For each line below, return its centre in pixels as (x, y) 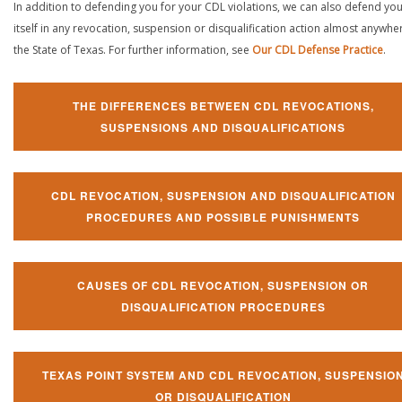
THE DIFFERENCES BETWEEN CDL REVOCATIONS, (223, 105)
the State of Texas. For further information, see (133, 49)
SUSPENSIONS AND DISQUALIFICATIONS (223, 127)
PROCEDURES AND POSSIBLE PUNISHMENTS (223, 217)
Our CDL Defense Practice (318, 49)
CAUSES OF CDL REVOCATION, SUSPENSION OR (223, 285)
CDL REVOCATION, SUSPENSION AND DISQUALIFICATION (223, 195)
